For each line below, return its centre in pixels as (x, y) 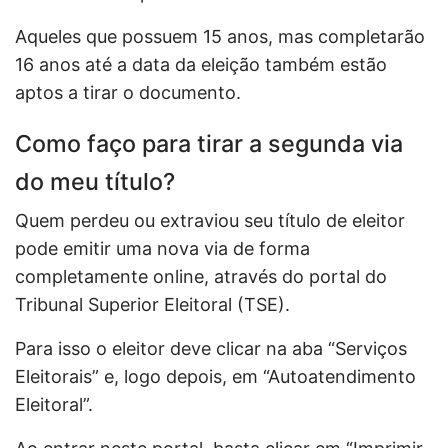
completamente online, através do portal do (201, 276)
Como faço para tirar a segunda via (209, 143)
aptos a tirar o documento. (130, 92)
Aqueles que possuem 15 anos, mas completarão (220, 36)
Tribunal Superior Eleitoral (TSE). (155, 304)
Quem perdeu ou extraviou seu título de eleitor (210, 220)
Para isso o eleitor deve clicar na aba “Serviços (211, 348)
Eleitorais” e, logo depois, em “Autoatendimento (215, 376)
